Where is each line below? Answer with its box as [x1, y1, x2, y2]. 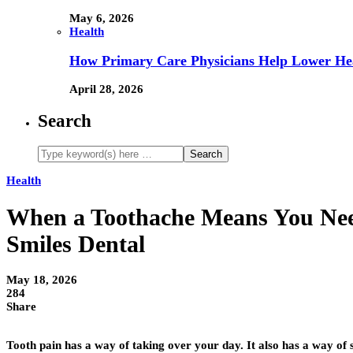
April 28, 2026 [69, 83, 143, 96]
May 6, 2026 [69, 12, 134, 24]
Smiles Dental [6, 230, 145, 257]
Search [38, 110, 91, 131]
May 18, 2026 [6, 273, 77, 286]
